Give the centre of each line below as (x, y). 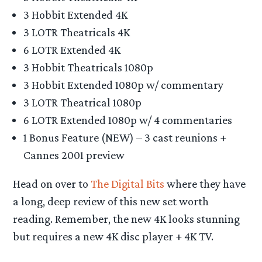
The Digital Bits (128, 184)
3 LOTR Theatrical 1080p (82, 103)
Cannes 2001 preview (74, 155)
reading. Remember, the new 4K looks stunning (127, 219)
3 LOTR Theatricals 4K (77, 32)
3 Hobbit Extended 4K (75, 15)
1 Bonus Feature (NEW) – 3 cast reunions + (125, 138)
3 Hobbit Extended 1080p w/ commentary (123, 85)
